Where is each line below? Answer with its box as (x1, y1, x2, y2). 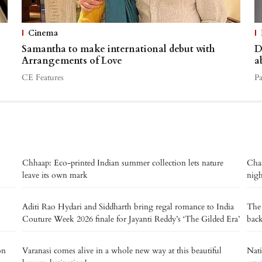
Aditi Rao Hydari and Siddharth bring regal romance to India (22, 201, 234, 212)
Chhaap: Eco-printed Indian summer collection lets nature (22, 157, 223, 168)
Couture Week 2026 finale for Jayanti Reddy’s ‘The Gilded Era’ (22, 213, 240, 225)
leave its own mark (22, 169, 88, 181)
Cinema (27, 27, 58, 39)
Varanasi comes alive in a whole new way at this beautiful (22, 244, 222, 256)
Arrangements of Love (21, 54, 122, 67)
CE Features (21, 71, 64, 83)
